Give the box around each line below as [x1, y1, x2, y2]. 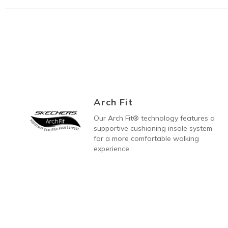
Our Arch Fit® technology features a [94, 113, 215, 123]
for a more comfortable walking [94, 133, 199, 143]
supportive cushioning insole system [94, 123, 212, 133]
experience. [94, 144, 131, 153]
